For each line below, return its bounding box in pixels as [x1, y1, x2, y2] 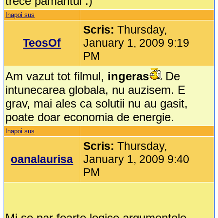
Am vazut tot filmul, [5, 70, 108, 83]
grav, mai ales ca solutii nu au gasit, [5, 97, 188, 110]
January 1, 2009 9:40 [83, 153, 190, 166]
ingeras [108, 70, 149, 83]
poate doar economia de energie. [5, 110, 175, 124]
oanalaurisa [11, 153, 73, 166]
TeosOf [23, 36, 61, 50]
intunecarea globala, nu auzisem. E [5, 83, 186, 97]
